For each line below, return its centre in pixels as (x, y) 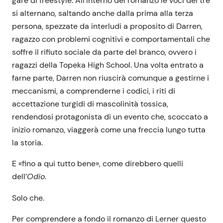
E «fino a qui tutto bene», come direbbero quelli (98, 164)
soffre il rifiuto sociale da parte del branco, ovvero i (104, 52)
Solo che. (28, 198)
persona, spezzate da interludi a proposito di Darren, (107, 26)
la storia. (30, 143)
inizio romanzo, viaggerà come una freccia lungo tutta (109, 130)
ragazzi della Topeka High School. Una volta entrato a (108, 65)
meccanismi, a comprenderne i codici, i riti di (94, 91)
